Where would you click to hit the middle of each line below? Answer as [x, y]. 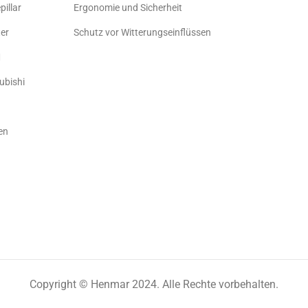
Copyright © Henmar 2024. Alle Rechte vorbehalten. [154, 285]
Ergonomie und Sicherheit [128, 8]
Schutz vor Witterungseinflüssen [143, 33]
